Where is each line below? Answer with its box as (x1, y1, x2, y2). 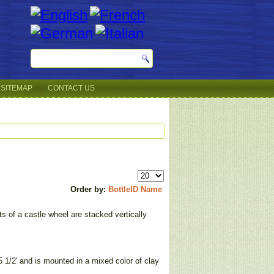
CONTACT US (48, 84, 95, 92)
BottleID (108, 185, 138, 194)
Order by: (70, 185, 108, 194)
